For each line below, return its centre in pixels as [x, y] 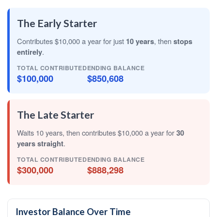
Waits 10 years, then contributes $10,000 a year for [97, 132]
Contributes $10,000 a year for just [71, 41]
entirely [30, 52]
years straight [40, 143]
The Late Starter [55, 115]
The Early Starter [57, 23]
